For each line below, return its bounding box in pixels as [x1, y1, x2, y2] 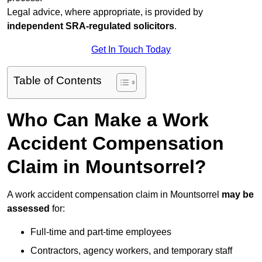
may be [222, 189, 254, 200]
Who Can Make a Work [7, 109, 209, 131]
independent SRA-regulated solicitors [7, 21, 174, 32]
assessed [7, 204, 50, 214]
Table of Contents [13, 74, 102, 87]
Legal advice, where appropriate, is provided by [7, 7, 203, 18]
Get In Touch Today [91, 44, 171, 55]
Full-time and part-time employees [30, 227, 171, 237]
